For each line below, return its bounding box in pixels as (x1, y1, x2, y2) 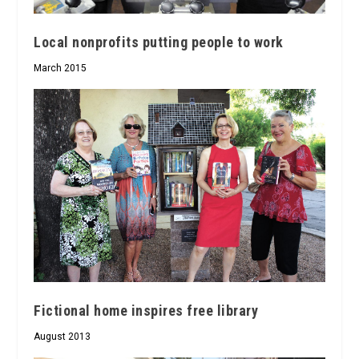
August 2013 (34, 330, 91, 342)
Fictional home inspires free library (34, 301, 259, 319)
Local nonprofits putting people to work (34, 33, 284, 50)
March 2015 (34, 62, 87, 74)
